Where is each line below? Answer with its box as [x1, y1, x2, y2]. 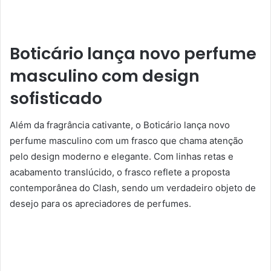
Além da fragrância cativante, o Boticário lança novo [10, 119, 230, 131]
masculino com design [10, 64, 200, 87]
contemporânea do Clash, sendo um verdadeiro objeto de [10, 182, 256, 194]
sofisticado [10, 87, 102, 109]
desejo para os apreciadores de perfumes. [10, 198, 191, 210]
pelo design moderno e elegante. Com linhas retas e [10, 151, 233, 163]
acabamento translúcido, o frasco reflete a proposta [10, 166, 230, 178]
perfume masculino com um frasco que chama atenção [10, 135, 243, 147]
